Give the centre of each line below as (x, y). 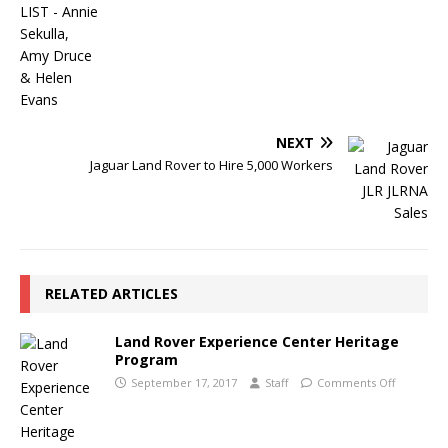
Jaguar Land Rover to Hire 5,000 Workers (211, 164)
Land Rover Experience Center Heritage (257, 341)
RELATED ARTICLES (111, 293)
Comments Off (356, 382)
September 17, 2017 (184, 382)
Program (146, 359)
